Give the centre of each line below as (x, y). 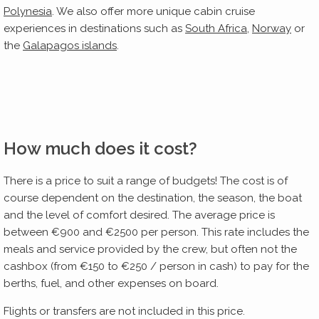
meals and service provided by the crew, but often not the (150, 249)
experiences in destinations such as (94, 28)
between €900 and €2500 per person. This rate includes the (156, 232)
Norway (272, 28)
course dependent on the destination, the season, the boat (153, 198)
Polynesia (28, 11)
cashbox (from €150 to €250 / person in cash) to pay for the (156, 266)
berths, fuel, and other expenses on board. (114, 283)
